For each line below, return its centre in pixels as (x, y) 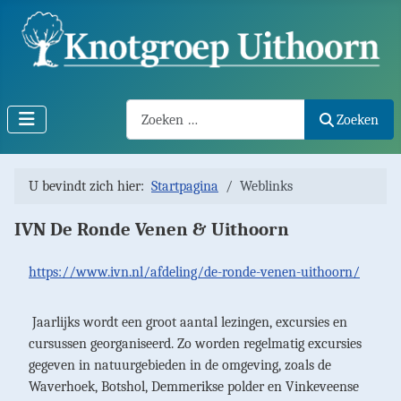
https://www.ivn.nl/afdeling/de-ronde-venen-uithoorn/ (194, 273)
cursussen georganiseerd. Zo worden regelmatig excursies (195, 344)
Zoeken (358, 119)
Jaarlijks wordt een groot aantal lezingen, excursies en (188, 323)
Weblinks (266, 187)
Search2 (148, 110)
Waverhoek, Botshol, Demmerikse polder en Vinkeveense (194, 387)
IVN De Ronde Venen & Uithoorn (152, 230)
